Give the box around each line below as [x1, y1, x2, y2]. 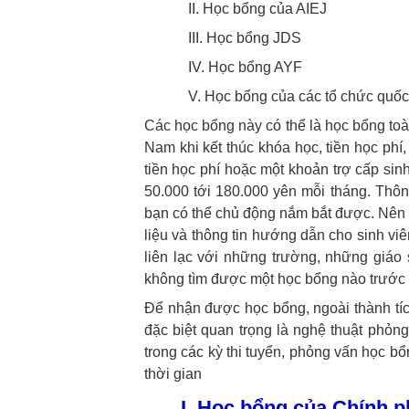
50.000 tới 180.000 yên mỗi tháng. [143, 184, 371, 199]
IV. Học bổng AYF [187, 59, 302, 75]
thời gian [143, 366, 202, 382]
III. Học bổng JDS [187, 30, 301, 46]
